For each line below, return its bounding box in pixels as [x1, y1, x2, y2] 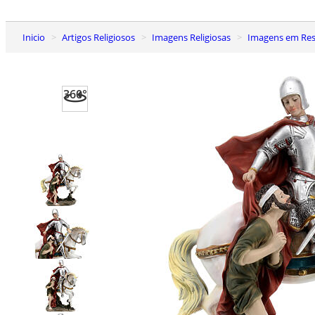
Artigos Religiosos [67, 30, 135, 44]
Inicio [25, 30, 45, 44]
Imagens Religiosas [155, 30, 231, 44]
